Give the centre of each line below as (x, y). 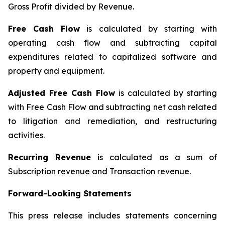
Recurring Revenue (50, 157)
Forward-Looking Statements (70, 193)
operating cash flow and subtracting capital (113, 43)
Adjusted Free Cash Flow (62, 93)
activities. (26, 135)
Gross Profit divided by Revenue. (71, 7)
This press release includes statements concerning (113, 215)
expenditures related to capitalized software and (113, 57)
